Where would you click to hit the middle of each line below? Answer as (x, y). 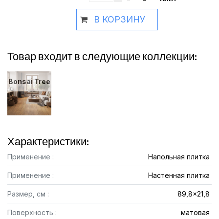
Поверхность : (32, 212)
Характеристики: (48, 141)
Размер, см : (28, 194)
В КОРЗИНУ (119, 19)
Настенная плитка (179, 175)
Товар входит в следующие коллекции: (102, 56)
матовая (195, 212)
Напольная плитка (179, 157)
